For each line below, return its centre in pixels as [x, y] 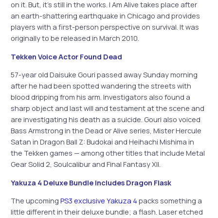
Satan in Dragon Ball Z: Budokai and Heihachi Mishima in [103, 142]
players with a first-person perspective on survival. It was [105, 27]
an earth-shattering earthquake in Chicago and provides [106, 15]
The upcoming [36, 201]
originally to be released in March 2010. [75, 38]
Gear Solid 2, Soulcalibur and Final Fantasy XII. [86, 164]
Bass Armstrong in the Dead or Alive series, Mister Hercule [106, 131]
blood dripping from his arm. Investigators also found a [101, 97]
